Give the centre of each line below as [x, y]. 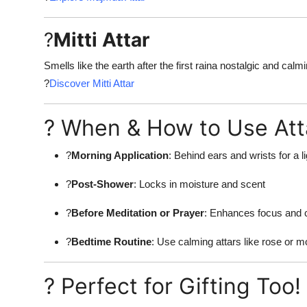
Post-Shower [102, 184]
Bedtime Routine [111, 242]
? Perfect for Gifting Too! [172, 286]
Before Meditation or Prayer [138, 213]
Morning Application [120, 156]
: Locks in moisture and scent [199, 184]
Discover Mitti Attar [92, 84]
